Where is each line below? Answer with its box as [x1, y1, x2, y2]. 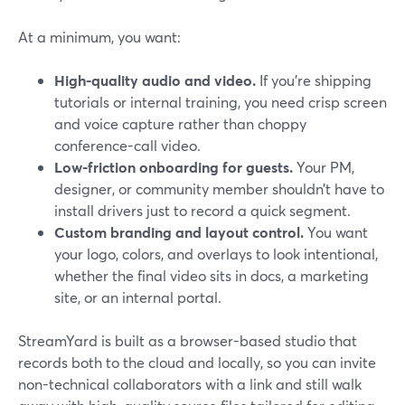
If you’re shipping [256, 71, 372, 89]
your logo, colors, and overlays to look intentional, [54, 244, 378, 263]
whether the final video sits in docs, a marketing [54, 266, 369, 285]
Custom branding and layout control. [54, 222, 304, 241]
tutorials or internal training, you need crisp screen [54, 92, 387, 111]
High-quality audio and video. [54, 71, 256, 89]
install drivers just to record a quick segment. [54, 201, 351, 220]
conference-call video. [54, 136, 201, 155]
